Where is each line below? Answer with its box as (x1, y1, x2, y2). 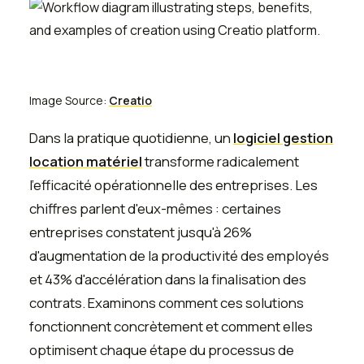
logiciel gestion (233, 128, 333, 147)
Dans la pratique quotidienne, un (29, 128, 233, 147)
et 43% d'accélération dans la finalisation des (29, 269, 306, 288)
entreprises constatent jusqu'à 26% (29, 222, 252, 241)
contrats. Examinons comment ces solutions (29, 292, 304, 312)
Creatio (109, 93, 152, 109)
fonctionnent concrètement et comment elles (29, 316, 313, 336)
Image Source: (29, 93, 109, 109)
